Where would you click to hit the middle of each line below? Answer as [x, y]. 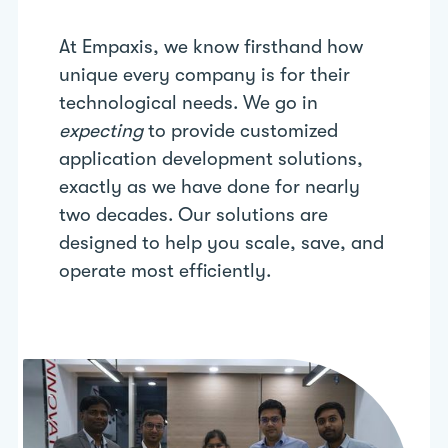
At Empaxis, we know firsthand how [211, 47]
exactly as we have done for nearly [210, 187]
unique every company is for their [205, 75]
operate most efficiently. [165, 271]
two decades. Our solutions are [194, 215]
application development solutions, [211, 159]
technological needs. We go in [189, 103]
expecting [101, 131]
